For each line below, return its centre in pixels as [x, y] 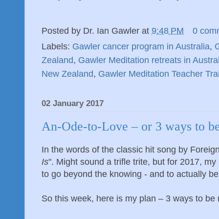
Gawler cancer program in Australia [141, 46]
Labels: [57, 46]
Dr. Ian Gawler [111, 31]
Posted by [62, 31]
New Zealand [67, 74]
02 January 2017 [73, 104]
